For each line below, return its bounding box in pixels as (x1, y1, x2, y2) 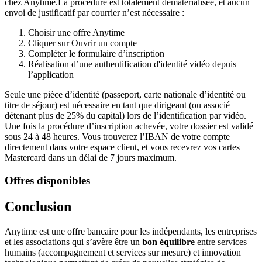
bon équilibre (142, 236, 195, 247)
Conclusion (5, 198, 71, 214)
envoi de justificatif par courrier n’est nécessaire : (5, 7, 184, 18)
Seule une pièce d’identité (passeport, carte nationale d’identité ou (5, 89, 246, 99)
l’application (28, 69, 74, 80)
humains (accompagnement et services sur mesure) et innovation (5, 247, 241, 257)
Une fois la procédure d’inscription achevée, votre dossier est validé (5, 120, 253, 131)
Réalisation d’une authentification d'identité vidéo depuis (28, 58, 236, 69)
